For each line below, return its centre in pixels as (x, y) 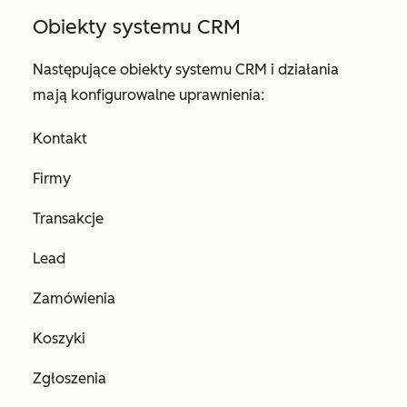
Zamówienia (74, 298)
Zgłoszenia (69, 378)
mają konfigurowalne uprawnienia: (149, 95)
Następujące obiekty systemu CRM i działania (186, 69)
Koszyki (59, 338)
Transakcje (68, 218)
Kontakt (60, 139)
